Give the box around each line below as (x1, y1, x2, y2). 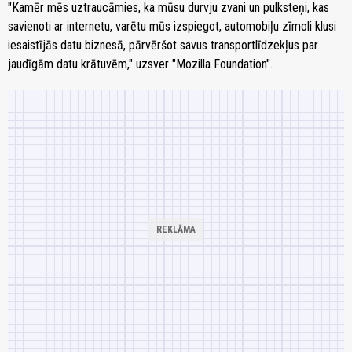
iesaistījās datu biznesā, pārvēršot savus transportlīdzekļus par (8, 37, 318, 53)
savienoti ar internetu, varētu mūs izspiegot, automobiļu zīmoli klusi (8, 18, 336, 34)
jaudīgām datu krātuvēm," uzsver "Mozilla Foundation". (8, 56, 273, 71)
